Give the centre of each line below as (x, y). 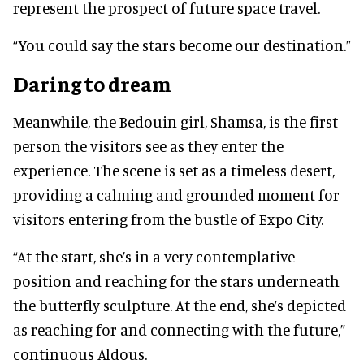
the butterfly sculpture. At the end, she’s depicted (180, 305)
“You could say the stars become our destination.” (182, 45)
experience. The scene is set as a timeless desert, (174, 171)
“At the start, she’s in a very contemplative (154, 257)
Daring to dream (92, 84)
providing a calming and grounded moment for (176, 195)
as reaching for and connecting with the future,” (179, 330)
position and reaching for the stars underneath (176, 281)
